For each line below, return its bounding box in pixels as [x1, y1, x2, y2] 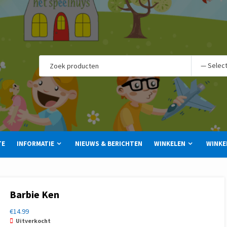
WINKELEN [154, 139, 185, 148]
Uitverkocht [15, 217, 51, 224]
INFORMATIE [17, 139, 54, 148]
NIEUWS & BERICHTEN [75, 139, 142, 148]
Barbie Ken [9, 188, 59, 201]
